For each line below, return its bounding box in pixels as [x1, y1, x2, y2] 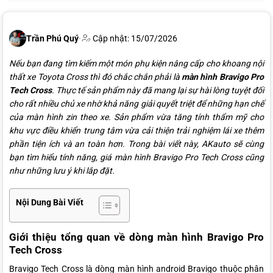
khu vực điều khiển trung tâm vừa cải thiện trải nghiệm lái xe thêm [9, 126, 264, 136]
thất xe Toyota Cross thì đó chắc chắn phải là [9, 72, 182, 82]
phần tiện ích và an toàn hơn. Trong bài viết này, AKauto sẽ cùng [9, 139, 264, 149]
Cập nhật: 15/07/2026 [91, 34, 177, 44]
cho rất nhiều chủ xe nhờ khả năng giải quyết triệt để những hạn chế [9, 99, 264, 109]
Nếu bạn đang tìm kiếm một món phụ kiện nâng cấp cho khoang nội [9, 58, 264, 69]
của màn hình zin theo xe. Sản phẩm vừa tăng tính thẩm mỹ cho [9, 112, 264, 122]
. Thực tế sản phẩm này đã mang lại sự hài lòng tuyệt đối [52, 85, 264, 96]
